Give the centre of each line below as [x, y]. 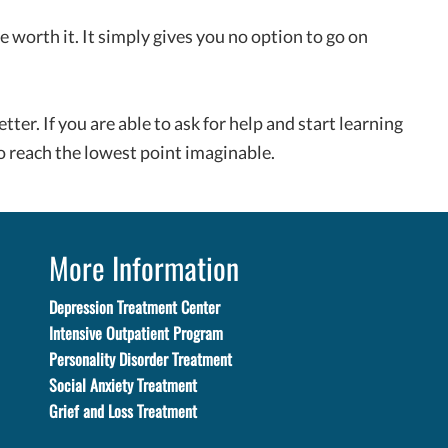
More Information [144, 268]
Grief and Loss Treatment [123, 411]
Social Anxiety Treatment [123, 385]
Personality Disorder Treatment [140, 359]
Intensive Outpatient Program [136, 333]
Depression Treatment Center [134, 307]
